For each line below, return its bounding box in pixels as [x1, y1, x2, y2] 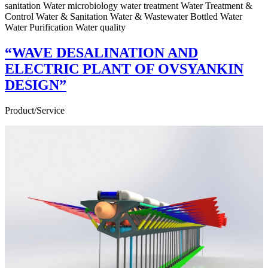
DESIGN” [5, 77, 66, 93]
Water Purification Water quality [5, 22, 126, 33]
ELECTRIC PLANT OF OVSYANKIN [5, 61, 243, 77]
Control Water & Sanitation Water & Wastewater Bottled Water [5, 11, 242, 22]
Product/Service [5, 105, 65, 116]
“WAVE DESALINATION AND [5, 45, 198, 61]
